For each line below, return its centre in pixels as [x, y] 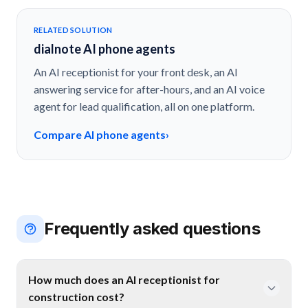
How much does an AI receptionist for [124, 279]
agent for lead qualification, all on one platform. [144, 106]
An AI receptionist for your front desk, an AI [136, 71]
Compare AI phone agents [100, 134]
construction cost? [76, 296]
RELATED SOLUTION [73, 30]
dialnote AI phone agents [104, 48]
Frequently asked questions [152, 228]
